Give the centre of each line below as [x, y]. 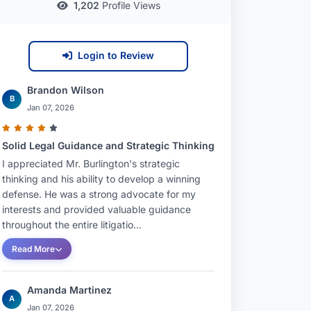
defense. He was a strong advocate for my [99, 194]
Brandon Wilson [66, 90]
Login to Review [116, 55]
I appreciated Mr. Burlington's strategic [91, 163]
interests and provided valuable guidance [96, 209]
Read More [33, 249]
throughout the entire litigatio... [72, 225]
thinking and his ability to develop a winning [101, 179]
